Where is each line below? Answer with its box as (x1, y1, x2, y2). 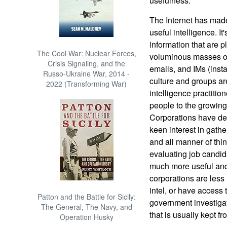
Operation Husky (59, 212, 113, 222)
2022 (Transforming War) (46, 79, 127, 89)
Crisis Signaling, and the (48, 58, 126, 68)
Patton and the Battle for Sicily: (37, 192, 136, 202)
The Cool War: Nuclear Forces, (36, 48, 136, 58)
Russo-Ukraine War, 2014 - (43, 68, 130, 79)
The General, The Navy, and (41, 202, 132, 212)
